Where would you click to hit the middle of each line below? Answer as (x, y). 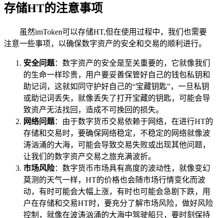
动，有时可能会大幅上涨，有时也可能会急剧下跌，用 (117, 192)
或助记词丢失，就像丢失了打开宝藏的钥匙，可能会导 (117, 98)
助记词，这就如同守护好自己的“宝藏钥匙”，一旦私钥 (116, 87)
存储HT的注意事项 (53, 9)
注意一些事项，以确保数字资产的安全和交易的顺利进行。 (105, 44)
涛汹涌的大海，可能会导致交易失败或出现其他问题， (117, 145)
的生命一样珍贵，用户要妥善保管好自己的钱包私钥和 (117, 75)
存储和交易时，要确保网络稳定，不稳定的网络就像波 (117, 133)
